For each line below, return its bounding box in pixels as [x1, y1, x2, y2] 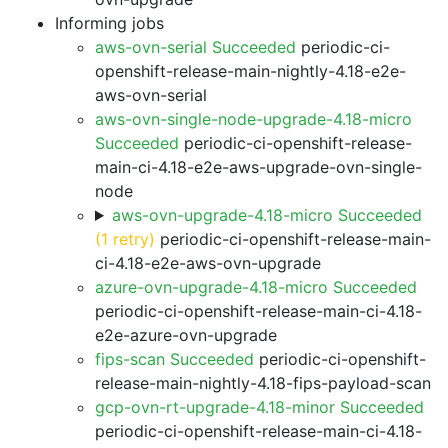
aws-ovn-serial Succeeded [95, 37, 296, 57]
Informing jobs [55, 13, 164, 33]
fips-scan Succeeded [95, 349, 254, 369]
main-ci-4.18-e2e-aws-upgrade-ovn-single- [95, 157, 422, 177]
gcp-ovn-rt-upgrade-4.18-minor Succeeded [95, 397, 424, 417]
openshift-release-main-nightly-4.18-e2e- [95, 61, 406, 81]
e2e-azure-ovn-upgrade [95, 325, 277, 345]
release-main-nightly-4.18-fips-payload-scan [95, 373, 431, 393]
